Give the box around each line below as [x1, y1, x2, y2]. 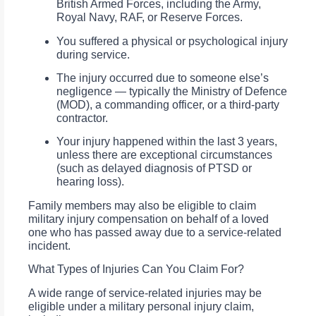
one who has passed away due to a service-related [28, 226, 281, 238]
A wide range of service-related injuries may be [28, 286, 262, 299]
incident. [28, 239, 71, 252]
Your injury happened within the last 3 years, [56, 135, 277, 148]
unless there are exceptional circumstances [56, 149, 272, 162]
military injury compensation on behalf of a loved [28, 212, 269, 225]
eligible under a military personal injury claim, [28, 300, 254, 312]
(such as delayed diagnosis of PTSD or [56, 162, 252, 175]
